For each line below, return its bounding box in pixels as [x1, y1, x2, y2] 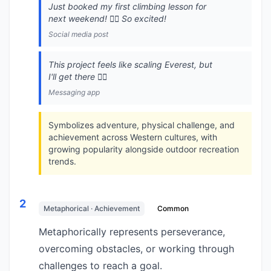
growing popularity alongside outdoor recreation [48, 144, 239, 154]
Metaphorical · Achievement [44, 204, 140, 213]
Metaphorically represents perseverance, [39, 226, 225, 238]
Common [157, 204, 189, 213]
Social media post [48, 30, 108, 39]
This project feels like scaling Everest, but [48, 59, 212, 70]
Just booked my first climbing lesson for [48, 1, 206, 11]
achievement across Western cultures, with [48, 132, 217, 142]
